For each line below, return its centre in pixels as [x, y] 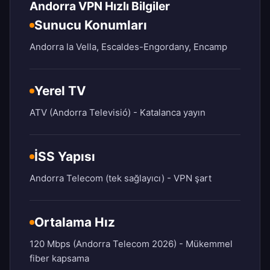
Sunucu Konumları [91, 25]
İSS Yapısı [65, 157]
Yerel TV [60, 91]
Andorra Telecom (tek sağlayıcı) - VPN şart [121, 178]
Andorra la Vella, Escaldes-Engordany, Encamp [128, 47]
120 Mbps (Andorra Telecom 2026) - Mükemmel [131, 244]
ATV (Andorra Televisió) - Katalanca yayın [118, 113]
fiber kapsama [59, 259]
